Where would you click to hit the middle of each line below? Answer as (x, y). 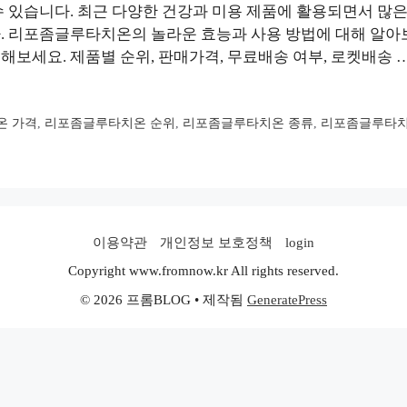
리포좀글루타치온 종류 (248, 123)
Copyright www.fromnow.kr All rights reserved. (203, 271)
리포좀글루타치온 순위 (110, 123)
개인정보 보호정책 (216, 243)
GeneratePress (287, 300)
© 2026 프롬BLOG (135, 300)
